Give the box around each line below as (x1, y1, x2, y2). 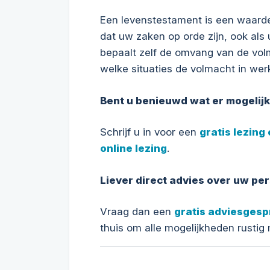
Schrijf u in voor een (99, 126, 199, 138)
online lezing (99, 142, 167, 154)
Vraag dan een (99, 206, 174, 218)
